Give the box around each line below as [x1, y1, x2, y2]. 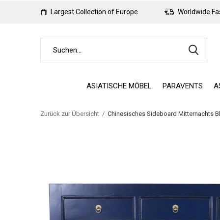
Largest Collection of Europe [49, 8, 138, 16]
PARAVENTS [163, 81, 203, 90]
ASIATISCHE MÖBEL [86, 81, 152, 90]
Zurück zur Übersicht [40, 110, 99, 117]
